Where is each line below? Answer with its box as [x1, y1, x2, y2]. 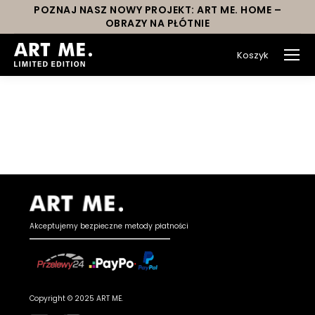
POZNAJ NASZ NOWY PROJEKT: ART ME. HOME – [34, 3, 281, 17]
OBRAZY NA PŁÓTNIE [105, 16, 210, 30]
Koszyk [237, 48, 269, 62]
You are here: [157, 100, 219, 113]
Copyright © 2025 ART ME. [30, 293, 124, 304]
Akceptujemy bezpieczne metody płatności [30, 221, 189, 232]
